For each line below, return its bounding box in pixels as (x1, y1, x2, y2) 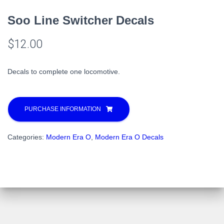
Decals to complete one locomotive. (7, 67, 120, 75)
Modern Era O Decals (95, 132, 163, 141)
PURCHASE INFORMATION (24, 105, 101, 112)
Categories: (7, 132, 46, 141)
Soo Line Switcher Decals (7, 13, 154, 27)
